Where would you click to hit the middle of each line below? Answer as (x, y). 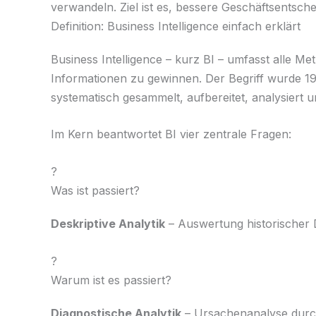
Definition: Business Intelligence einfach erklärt (176, 26)
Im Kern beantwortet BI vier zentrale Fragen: (171, 134)
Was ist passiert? (95, 190)
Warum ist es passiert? (111, 280)
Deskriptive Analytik (108, 223)
